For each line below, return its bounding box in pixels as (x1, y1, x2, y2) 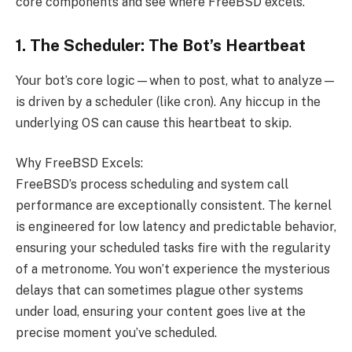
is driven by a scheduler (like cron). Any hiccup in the (16, 93, 321, 109)
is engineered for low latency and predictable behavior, (16, 219, 336, 235)
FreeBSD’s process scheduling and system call (16, 177, 288, 192)
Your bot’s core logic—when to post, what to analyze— (16, 72, 336, 88)
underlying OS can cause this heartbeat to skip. (16, 115, 291, 130)
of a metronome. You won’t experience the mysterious (16, 262, 330, 277)
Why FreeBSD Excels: (16, 156, 143, 171)
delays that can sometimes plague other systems (16, 283, 303, 299)
